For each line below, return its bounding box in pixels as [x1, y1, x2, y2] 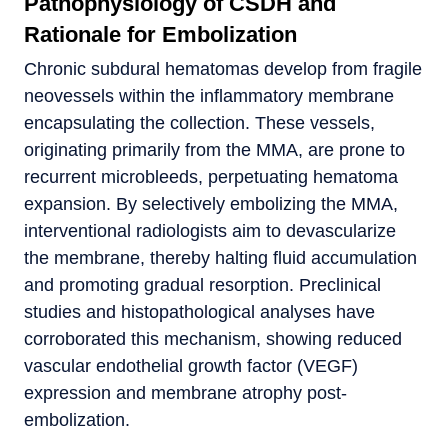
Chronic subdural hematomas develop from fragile [24, 58, 422, 79]
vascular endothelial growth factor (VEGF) [24, 355, 358, 376]
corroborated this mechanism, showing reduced [24, 328, 402, 349]
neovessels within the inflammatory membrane [24, 85, 394, 106]
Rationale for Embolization [24, 21, 297, 47]
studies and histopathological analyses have [24, 301, 375, 322]
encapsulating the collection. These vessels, [24, 112, 375, 133]
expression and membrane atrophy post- [24, 382, 347, 403]
